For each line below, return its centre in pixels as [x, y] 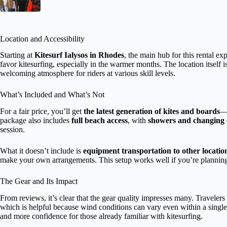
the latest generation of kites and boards [152, 111]
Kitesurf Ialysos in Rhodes [79, 55]
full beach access [100, 121]
